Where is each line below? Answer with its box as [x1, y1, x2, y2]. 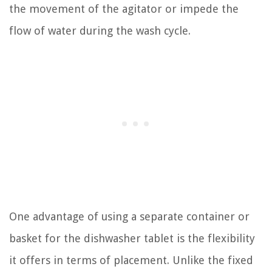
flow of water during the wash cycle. [9, 24, 191, 38]
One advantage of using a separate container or [9, 210, 250, 223]
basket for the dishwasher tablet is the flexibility [9, 232, 255, 245]
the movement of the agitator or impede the [9, 2, 239, 16]
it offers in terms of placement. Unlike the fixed [9, 254, 253, 267]
